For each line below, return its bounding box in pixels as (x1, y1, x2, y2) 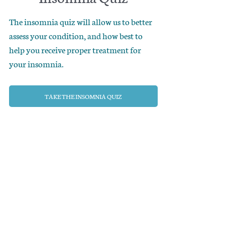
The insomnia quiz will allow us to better (9, 15, 152, 27)
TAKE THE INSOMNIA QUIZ (45, 91, 122, 100)
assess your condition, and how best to (9, 29, 143, 41)
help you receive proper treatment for (9, 43, 141, 55)
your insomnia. (9, 57, 64, 69)
